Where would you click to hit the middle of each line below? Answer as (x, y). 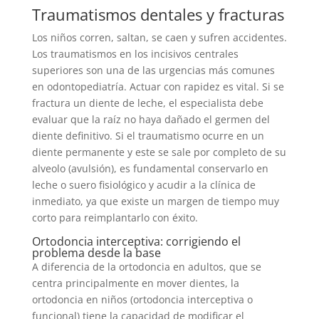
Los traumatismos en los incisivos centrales (135, 54)
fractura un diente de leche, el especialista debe (147, 103)
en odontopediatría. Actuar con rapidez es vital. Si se (158, 87)
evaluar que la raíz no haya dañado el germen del (151, 120)
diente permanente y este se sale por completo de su (159, 152)
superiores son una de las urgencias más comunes (153, 70)
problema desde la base (96, 253)
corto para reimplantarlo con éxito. (115, 218)
